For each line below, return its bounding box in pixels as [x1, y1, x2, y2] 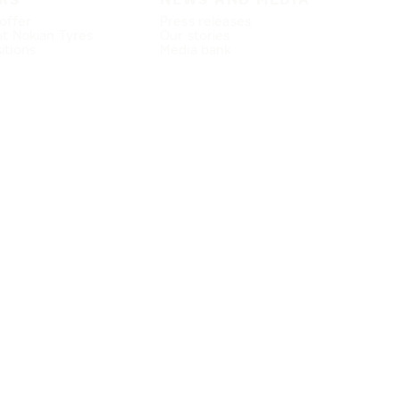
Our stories [160, 28, 230, 43]
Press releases [160, 13, 251, 29]
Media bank [160, 42, 232, 57]
